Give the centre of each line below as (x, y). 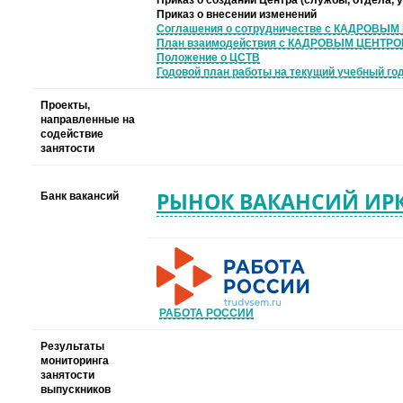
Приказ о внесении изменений (237, 15)
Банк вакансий (80, 197)
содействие (72, 134)
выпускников (76, 390)
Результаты (72, 347)
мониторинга (75, 361)
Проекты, (65, 106)
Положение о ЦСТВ (208, 58)
